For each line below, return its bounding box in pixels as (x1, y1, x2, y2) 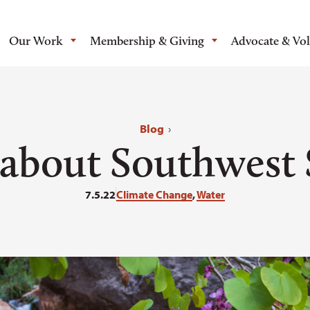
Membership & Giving (89, 33, 204, 48)
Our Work (8, 33, 63, 48)
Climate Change (116, 187, 192, 201)
